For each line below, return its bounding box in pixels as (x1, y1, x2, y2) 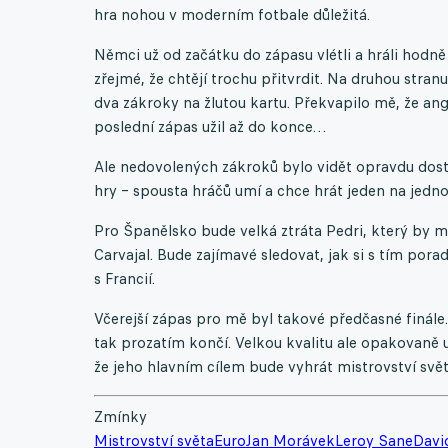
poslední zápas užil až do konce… (94, 116, 326, 136)
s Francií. (94, 268, 155, 288)
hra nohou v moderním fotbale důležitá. (94, 4, 370, 24)
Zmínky (94, 406, 147, 426)
